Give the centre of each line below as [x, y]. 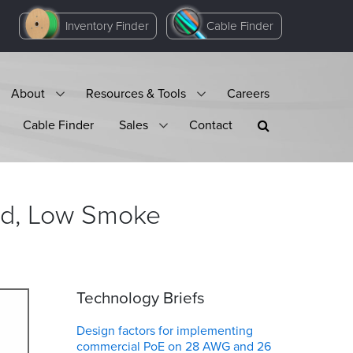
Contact [211, 124]
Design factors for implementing [165, 331]
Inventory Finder [107, 26]
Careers [248, 93]
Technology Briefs [141, 298]
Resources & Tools [136, 93]
